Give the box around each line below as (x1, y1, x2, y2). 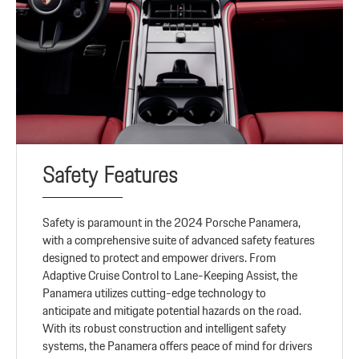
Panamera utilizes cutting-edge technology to (42, 283, 267, 304)
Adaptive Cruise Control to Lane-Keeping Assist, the (42, 265, 298, 286)
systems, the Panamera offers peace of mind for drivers (42, 336, 313, 357)
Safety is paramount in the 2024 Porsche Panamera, (42, 212, 301, 233)
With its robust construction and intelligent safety (42, 318, 287, 339)
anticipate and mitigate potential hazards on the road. (42, 301, 302, 321)
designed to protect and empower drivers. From (42, 248, 276, 268)
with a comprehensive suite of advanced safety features (42, 230, 316, 251)
